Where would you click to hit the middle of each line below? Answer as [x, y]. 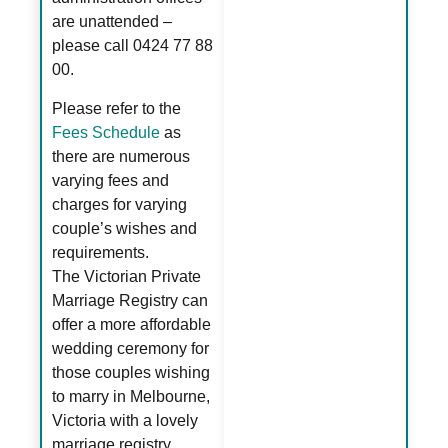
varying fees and [111, 180]
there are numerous [121, 156]
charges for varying [120, 204]
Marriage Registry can [130, 300]
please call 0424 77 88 [133, 46]
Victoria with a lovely [125, 420]
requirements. [101, 252]
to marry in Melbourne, [131, 396]
